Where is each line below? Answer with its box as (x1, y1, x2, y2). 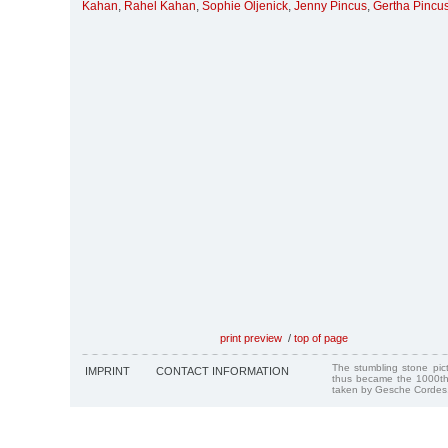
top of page (294, 331, 348, 344)
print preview (220, 331, 282, 344)
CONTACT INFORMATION (156, 364, 289, 377)
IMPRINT (85, 364, 130, 377)
